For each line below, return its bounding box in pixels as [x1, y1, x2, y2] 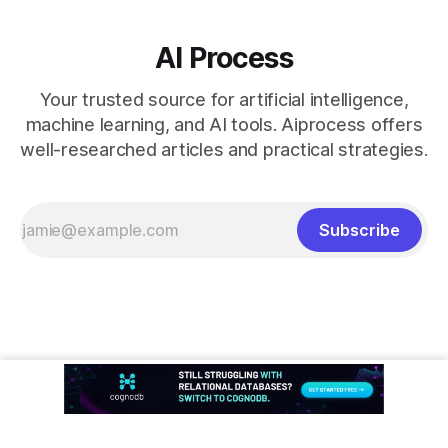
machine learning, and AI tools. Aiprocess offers [25, 114, 423, 135]
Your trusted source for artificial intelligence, [39, 89, 409, 110]
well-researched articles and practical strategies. [20, 139, 428, 160]
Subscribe [319, 220, 400, 240]
